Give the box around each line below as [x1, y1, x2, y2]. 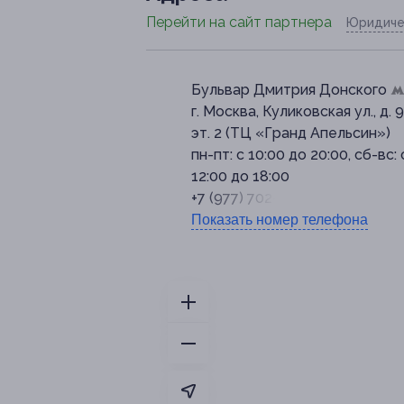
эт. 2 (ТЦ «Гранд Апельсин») [191, 124, 390, 142]
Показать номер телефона [191, 212, 368, 227]
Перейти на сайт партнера [146, 14, 332, 31]
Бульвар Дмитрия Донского [191, 81, 390, 98]
